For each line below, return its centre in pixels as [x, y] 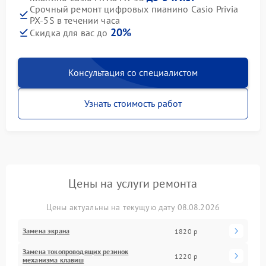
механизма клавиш [53, 260]
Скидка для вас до [70, 33]
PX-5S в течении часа [75, 20]
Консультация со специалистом [133, 73]
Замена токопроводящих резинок [76, 252]
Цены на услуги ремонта [133, 184]
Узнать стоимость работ [133, 104]
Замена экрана [46, 231]
